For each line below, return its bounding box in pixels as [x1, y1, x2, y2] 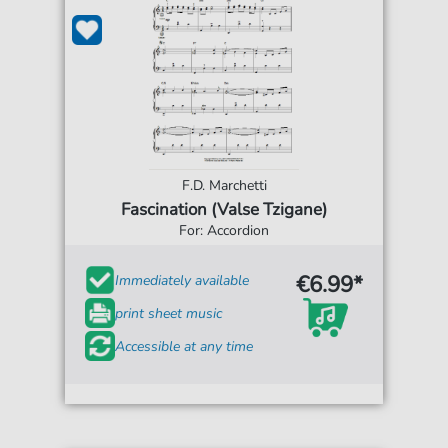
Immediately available [115, 270, 250, 290]
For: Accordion [179, 221, 269, 240]
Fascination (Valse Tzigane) [121, 198, 327, 221]
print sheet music [115, 303, 223, 323]
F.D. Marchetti [181, 176, 267, 195]
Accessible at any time [115, 336, 254, 356]
